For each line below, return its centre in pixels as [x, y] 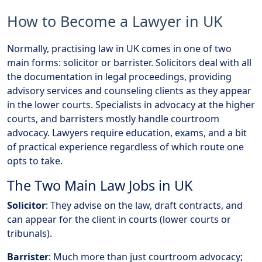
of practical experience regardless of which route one [125, 147]
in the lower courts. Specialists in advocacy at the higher [131, 105]
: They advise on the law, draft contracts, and [144, 206]
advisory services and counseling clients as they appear [129, 91]
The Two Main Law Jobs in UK [100, 186]
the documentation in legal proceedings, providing [119, 77]
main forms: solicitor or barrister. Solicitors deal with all [129, 63]
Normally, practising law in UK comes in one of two [119, 49]
